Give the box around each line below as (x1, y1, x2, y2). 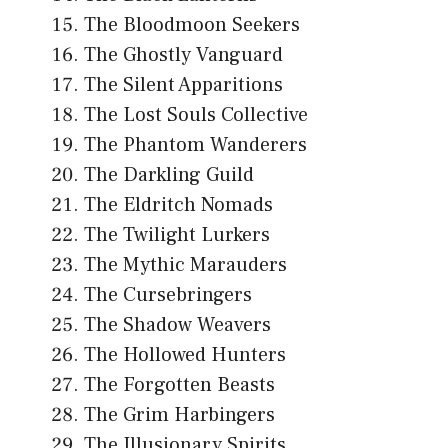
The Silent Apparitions (84, 71, 283, 98)
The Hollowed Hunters (84, 341, 286, 368)
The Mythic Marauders (84, 251, 287, 278)
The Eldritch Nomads (84, 191, 273, 218)
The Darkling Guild (84, 161, 254, 188)
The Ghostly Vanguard (84, 41, 283, 68)
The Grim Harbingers (84, 401, 275, 428)
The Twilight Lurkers (84, 221, 270, 248)
